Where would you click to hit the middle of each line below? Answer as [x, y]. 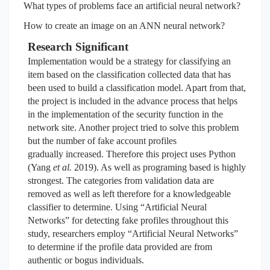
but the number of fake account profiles [102, 141]
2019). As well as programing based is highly [160, 167]
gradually [46, 154]
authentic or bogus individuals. [86, 260]
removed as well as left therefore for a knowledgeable [129, 194]
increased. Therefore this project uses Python [150, 154]
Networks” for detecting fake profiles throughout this [128, 220]
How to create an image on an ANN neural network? [124, 26]
